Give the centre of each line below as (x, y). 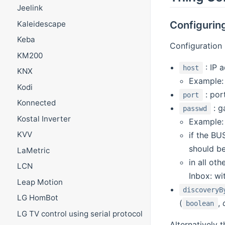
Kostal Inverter (44, 119)
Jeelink (30, 8)
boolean (200, 204)
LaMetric (33, 150)
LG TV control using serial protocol (80, 213)
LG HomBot (37, 198)
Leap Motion (40, 182)
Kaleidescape (41, 24)
